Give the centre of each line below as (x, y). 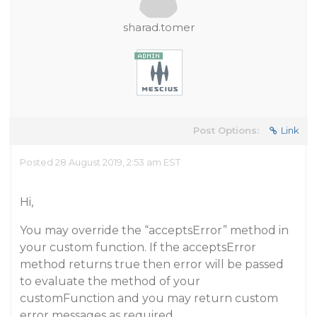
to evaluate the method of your (110, 281)
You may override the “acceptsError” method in (154, 230)
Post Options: (226, 130)
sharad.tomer (158, 27)
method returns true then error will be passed (152, 264)
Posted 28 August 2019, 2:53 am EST (100, 162)
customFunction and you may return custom (149, 298)
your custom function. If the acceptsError (138, 247)
